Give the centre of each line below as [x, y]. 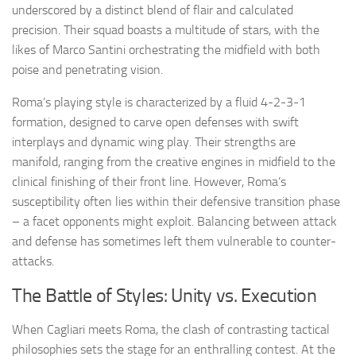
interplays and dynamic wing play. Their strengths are [154, 142]
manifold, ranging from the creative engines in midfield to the [174, 162]
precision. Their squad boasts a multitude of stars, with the [166, 30]
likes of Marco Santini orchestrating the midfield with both [166, 50]
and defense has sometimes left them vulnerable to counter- [174, 242]
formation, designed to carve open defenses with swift [155, 122]
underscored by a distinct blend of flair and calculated [153, 10]
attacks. [33, 261]
